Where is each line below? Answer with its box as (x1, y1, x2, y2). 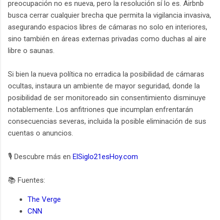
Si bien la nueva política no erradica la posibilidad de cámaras (8, 69, 204, 79)
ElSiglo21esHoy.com (73, 152, 138, 161)
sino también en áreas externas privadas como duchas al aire (8, 34, 206, 43)
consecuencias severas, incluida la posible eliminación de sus (8, 116, 206, 126)
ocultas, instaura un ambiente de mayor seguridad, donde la (8, 81, 200, 90)
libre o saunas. (8, 46, 55, 55)
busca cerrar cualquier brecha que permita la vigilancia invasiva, (8, 10, 211, 20)
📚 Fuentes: (8, 175, 45, 185)
